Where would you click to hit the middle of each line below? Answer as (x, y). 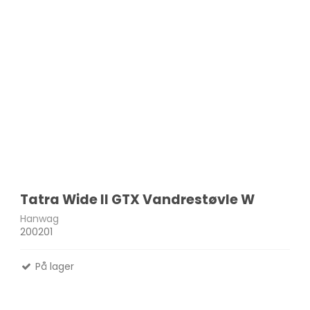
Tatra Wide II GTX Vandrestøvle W (138, 200)
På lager (54, 267)
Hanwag (40, 219)
